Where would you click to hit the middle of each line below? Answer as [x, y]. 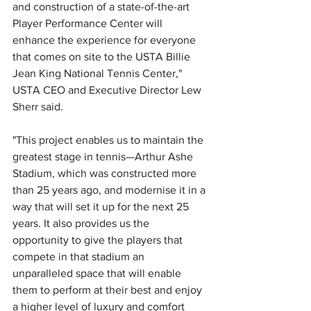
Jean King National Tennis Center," [99, 74]
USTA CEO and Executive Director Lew [108, 90]
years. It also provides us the [82, 224]
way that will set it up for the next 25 [102, 207]
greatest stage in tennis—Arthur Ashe [104, 157]
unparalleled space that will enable [98, 274]
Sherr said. [38, 107]
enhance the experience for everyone [106, 40]
